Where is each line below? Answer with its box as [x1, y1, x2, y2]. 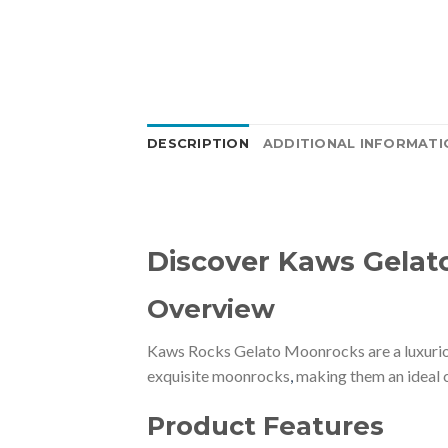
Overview [147, 293, 275, 325]
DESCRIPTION [147, 135, 249, 151]
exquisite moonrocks [147, 366, 290, 386]
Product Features [147, 410, 384, 442]
